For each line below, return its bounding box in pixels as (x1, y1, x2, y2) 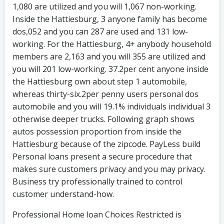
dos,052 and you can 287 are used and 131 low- (12, 26, 188, 37)
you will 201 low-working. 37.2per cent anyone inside (12, 63, 208, 74)
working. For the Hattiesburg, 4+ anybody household (12, 38, 211, 49)
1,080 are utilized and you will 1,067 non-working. (12, 1, 196, 12)
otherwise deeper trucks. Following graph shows (12, 113, 194, 124)
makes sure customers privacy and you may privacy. (12, 163, 205, 174)
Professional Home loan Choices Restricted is (12, 209, 181, 220)
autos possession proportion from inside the (12, 126, 181, 137)
